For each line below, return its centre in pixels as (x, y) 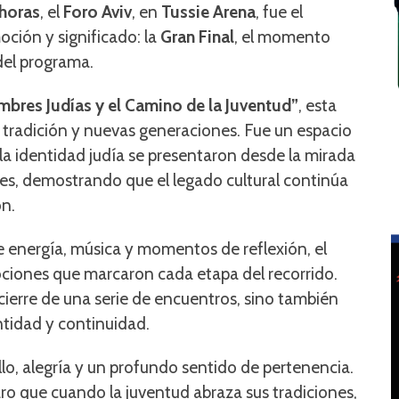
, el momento (282, 37)
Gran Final (197, 37)
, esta (318, 105)
